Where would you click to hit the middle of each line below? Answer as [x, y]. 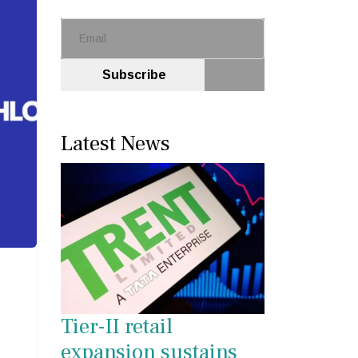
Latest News [115, 144]
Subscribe [133, 75]
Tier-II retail [117, 327]
